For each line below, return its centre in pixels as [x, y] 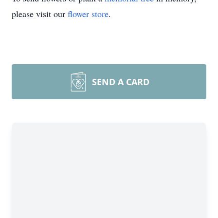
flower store [88, 14]
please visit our [40, 14]
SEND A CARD [121, 82]
